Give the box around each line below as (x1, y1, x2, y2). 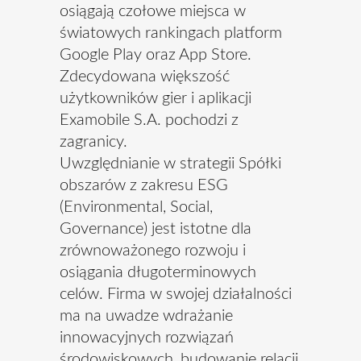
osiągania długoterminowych (60, 264, 256, 280)
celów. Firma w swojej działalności (60, 286, 292, 302)
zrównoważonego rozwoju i (60, 243, 246, 259)
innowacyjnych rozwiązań (60, 330, 234, 346)
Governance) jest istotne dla (60, 221, 251, 237)
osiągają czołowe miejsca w (60, 3, 246, 19)
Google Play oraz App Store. (60, 47, 251, 63)
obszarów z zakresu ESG (60, 177, 228, 193)
